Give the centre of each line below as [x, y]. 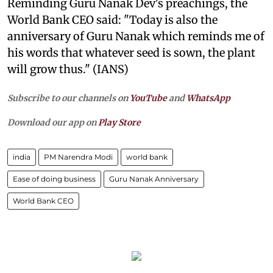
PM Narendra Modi [78, 157]
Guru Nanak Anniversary [154, 179]
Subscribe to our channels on [69, 98]
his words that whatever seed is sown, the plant [131, 52]
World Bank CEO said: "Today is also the [112, 19]
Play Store [119, 122]
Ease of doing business [54, 179]
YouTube [148, 98]
